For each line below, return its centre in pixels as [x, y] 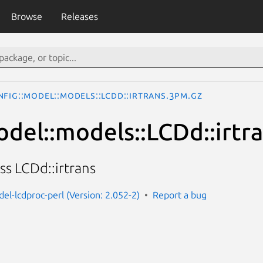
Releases [79, 16]
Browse [26, 16]
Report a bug [180, 195]
